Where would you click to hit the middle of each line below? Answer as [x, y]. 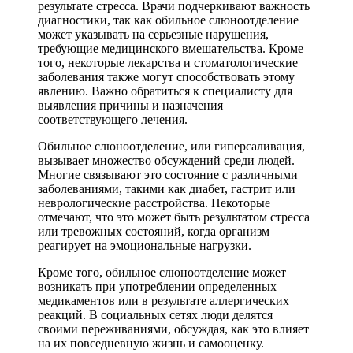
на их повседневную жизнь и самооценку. [151, 344]
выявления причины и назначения [130, 106]
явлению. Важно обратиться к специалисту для [165, 91]
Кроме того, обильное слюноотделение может [162, 273]
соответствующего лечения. [113, 120]
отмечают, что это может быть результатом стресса [174, 217]
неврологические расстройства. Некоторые [154, 203]
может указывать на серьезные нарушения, [153, 35]
